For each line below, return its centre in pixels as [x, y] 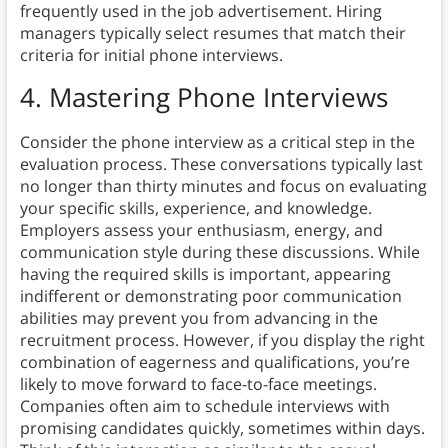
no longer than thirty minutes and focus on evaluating [223, 186]
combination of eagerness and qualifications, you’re [214, 362]
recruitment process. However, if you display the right [222, 340]
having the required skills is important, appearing [205, 274]
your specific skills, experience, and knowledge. [195, 208]
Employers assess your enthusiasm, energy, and [201, 230]
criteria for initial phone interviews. [151, 55]
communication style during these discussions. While [219, 252]
